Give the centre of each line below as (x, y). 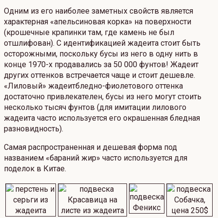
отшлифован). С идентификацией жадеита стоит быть (102, 43)
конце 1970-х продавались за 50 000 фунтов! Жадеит (101, 65)
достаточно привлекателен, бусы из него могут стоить (103, 97)
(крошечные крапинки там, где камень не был (89, 33)
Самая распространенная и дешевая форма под (91, 147)
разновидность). (34, 129)
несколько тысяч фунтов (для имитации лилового (95, 108)
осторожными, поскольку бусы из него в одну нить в (101, 54)
